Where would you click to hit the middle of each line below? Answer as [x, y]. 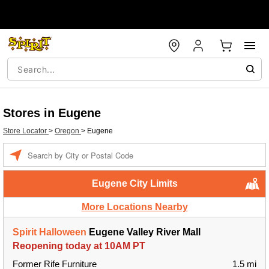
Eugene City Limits [134, 183]
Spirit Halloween [50, 232]
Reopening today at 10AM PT [79, 246]
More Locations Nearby [134, 207]
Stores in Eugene [52, 113]
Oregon [68, 131]
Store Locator [26, 131]
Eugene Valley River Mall [144, 232]
